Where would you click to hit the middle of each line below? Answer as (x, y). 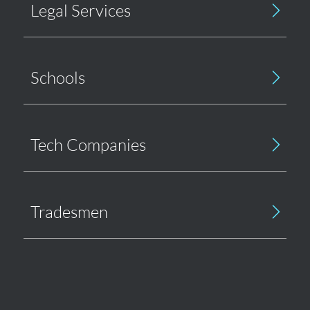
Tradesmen (69, 211)
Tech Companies (88, 144)
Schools (57, 77)
